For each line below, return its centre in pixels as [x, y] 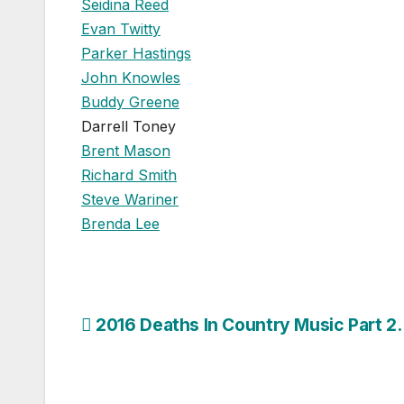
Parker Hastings [136, 53]
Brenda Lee [120, 223]
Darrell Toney [129, 126]
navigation [153, 368]
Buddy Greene [130, 101]
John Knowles [131, 77]
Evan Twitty [121, 28]
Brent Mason [126, 150]
